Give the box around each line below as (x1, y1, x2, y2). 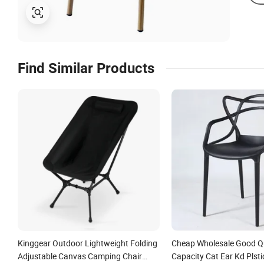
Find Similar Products (18, 60, 154, 77)
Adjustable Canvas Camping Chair (18, 250, 142, 262)
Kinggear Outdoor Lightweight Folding (18, 237, 157, 249)
